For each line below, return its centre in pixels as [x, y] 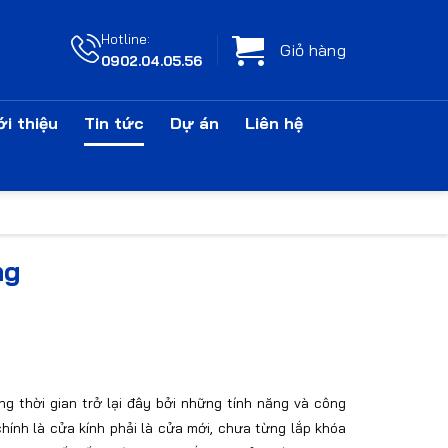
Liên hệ [274, 123]
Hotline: [126, 38]
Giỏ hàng [313, 50]
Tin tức [114, 123]
